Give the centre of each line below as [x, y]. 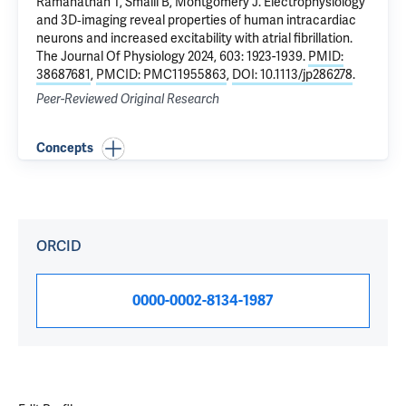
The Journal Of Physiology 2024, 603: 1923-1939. [172, 56]
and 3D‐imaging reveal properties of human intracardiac [196, 20]
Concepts [65, 148]
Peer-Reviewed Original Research [128, 99]
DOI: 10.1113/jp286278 [292, 74]
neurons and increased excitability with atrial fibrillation [193, 38]
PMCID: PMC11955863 [161, 74]
